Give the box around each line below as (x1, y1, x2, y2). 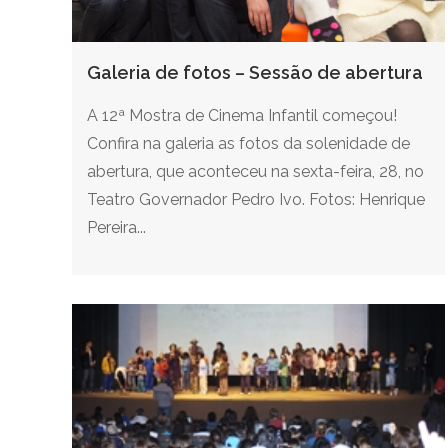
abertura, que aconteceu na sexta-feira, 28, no (87, 161, 424, 181)
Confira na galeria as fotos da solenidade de (87, 133, 410, 153)
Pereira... (87, 217, 146, 237)
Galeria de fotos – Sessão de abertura (87, 61, 423, 83)
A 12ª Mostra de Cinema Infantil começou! (87, 105, 397, 125)
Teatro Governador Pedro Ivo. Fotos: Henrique (87, 189, 425, 209)
